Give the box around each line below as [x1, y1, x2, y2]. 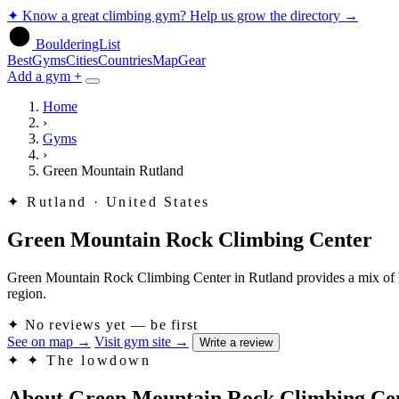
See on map [7, 333, 73, 349]
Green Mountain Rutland [43, 163, 183, 178]
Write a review [199, 335, 273, 349]
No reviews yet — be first [24, 316, 199, 332]
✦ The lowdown [27, 352, 151, 368]
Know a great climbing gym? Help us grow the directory [22, 8, 340, 23]
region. [7, 285, 46, 301]
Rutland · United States [27, 194, 211, 209]
